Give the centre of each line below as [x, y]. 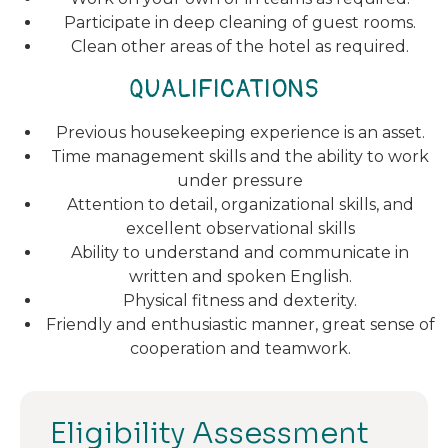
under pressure [240, 181]
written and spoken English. [240, 277]
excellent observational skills [240, 229]
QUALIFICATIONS [224, 90]
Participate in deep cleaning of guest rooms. [240, 23]
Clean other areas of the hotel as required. [240, 47]
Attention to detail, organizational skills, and [240, 205]
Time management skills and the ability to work [240, 157]
